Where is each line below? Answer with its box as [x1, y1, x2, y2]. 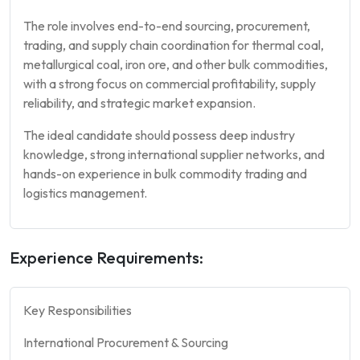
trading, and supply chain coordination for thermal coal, [23, 36, 324, 53]
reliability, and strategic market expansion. [23, 94, 256, 111]
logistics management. [23, 184, 147, 201]
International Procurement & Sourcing [23, 333, 228, 350]
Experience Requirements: [10, 247, 203, 268]
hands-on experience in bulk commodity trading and [23, 165, 307, 182]
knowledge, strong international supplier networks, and [23, 145, 325, 162]
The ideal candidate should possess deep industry [23, 126, 295, 143]
